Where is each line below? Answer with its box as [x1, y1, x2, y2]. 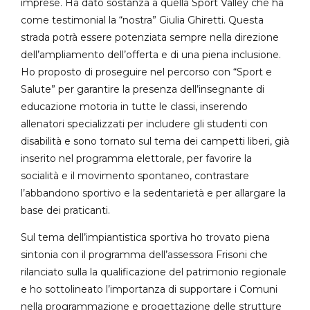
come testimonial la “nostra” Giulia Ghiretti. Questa [21, 14, 264, 27]
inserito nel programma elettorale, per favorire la [21, 152, 252, 165]
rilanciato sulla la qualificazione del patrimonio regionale [21, 266, 286, 279]
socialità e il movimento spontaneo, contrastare [21, 170, 249, 183]
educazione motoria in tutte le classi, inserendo [21, 100, 248, 113]
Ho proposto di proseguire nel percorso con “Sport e [21, 66, 272, 79]
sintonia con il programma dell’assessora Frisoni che [21, 248, 268, 262]
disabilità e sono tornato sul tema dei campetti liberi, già [21, 135, 289, 148]
